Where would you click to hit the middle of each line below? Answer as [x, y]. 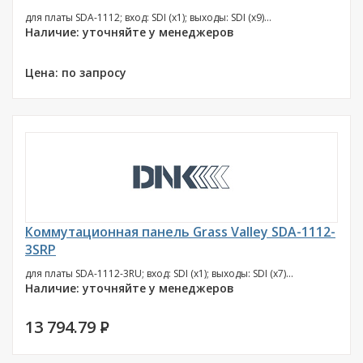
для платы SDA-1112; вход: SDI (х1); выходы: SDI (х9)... [148, 17]
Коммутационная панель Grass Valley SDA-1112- [180, 232]
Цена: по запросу [76, 73]
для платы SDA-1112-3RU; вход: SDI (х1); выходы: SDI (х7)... [159, 273]
